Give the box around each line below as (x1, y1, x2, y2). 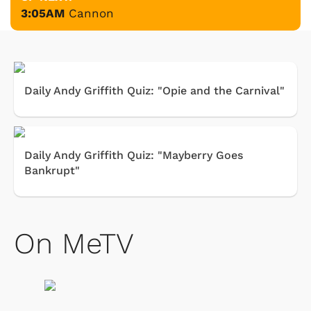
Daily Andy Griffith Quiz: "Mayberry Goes (24, 148, 243, 162)
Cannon (69, 6, 114, 20)
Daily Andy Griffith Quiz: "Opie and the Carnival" (24, 83, 285, 97)
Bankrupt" (24, 163, 80, 177)
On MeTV (14, 226, 134, 260)
